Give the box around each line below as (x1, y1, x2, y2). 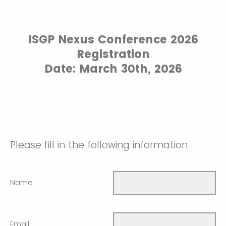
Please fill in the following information (10, 138, 188, 152)
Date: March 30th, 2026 (44, 61, 182, 77)
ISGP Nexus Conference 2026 (28, 32, 198, 47)
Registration (76, 46, 150, 62)
